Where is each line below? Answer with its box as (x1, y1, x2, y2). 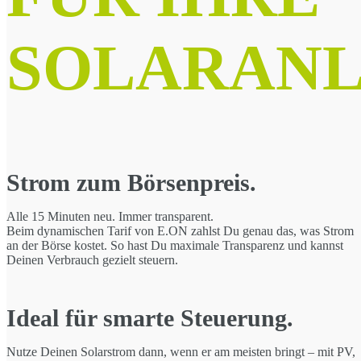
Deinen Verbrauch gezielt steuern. (6, 253, 178, 267)
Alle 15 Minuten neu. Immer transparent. (6, 210, 214, 223)
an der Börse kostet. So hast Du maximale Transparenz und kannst (6, 239, 343, 252)
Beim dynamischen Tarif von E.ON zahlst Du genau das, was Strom (6, 224, 354, 238)
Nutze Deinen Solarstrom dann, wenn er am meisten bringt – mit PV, (6, 345, 355, 359)
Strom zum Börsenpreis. (6, 169, 256, 196)
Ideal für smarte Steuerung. (6, 305, 293, 331)
